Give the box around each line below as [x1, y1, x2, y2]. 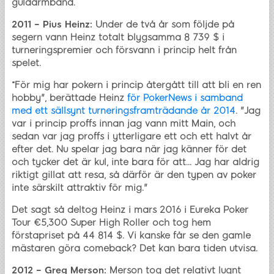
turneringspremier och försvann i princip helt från [12, 44, 237, 56]
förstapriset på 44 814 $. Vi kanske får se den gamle [12, 229, 251, 241]
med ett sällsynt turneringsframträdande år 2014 [12, 105, 235, 116]
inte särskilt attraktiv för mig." [12, 182, 147, 193]
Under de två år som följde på [92, 18, 234, 30]
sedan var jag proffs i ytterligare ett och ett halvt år [12, 130, 251, 142]
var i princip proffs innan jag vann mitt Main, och [12, 117, 235, 129]
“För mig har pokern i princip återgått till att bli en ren [12, 79, 261, 91]
